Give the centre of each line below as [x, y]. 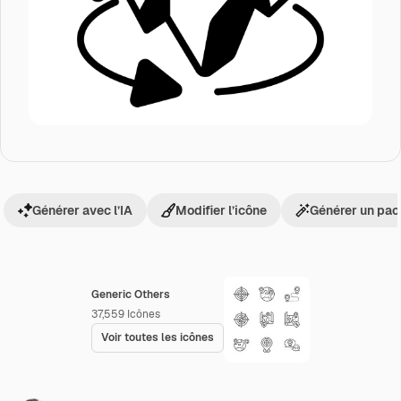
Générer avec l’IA [82, 210]
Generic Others [131, 294]
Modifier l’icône [221, 210]
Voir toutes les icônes [158, 337]
